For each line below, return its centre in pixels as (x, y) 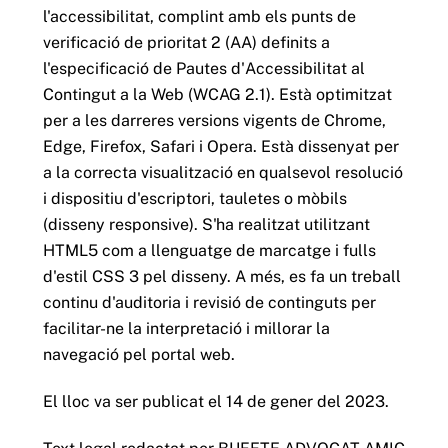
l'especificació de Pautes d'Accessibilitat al (203, 69)
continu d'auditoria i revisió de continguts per (209, 303)
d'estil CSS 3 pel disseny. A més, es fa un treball (221, 277)
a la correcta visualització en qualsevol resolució (222, 173)
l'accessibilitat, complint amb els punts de (199, 17)
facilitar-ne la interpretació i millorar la (186, 329)
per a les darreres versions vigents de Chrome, (214, 121)
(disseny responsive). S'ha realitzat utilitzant (206, 225)
